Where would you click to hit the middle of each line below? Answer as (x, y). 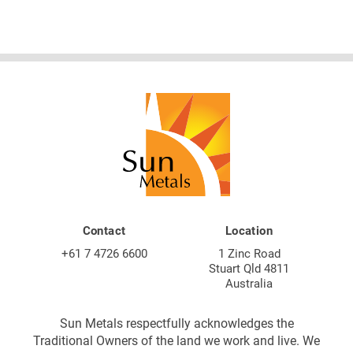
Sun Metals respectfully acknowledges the (176, 322)
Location (249, 230)
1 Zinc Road (249, 253)
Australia (249, 282)
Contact (104, 230)
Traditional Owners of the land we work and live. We (176, 340)
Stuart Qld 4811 (249, 268)
